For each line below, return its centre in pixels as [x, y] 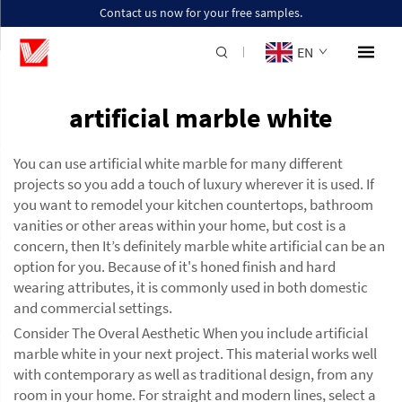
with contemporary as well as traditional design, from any [193, 374]
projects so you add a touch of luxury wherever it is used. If [194, 184]
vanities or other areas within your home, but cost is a [180, 225]
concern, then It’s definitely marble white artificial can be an [199, 246]
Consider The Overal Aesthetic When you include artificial [191, 333]
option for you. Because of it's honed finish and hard [175, 267]
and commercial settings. [93, 308]
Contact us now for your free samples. [201, 13]
